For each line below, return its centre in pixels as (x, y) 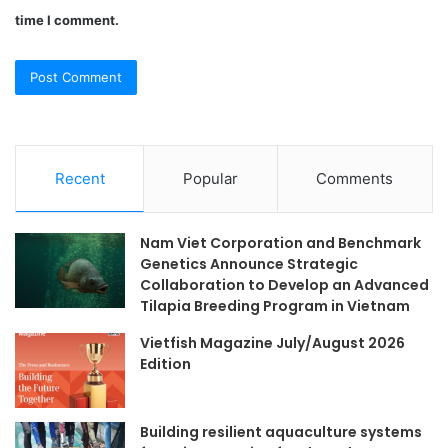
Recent (79, 179)
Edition (165, 364)
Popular (210, 179)
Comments (355, 179)
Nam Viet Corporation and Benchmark (280, 243)
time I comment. (67, 20)
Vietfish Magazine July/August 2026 (272, 343)
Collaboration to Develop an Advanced (284, 285)
